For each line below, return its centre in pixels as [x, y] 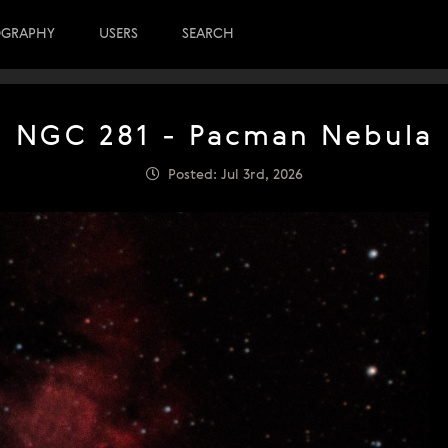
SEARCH [208, 34]
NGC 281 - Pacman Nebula [224, 138]
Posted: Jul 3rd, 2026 [231, 175]
